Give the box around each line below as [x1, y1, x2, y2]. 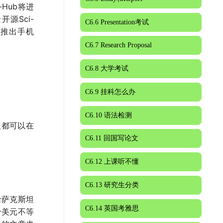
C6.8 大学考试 [85, 65, 128, 72]
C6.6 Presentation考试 [85, 18, 149, 26]
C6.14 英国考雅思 [85, 204, 139, 212]
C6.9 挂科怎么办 [85, 88, 135, 96]
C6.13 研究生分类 [85, 181, 139, 189]
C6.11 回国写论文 [85, 134, 138, 142]
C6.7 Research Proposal [85, 41, 152, 49]
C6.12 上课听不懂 [85, 158, 139, 165]
